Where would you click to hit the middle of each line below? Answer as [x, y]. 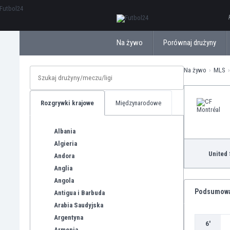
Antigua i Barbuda [79, 193]
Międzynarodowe [138, 103]
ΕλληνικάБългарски [144, 10]
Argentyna [69, 217]
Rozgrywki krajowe [67, 103]
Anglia [63, 168]
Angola [64, 180]
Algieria [65, 143]
